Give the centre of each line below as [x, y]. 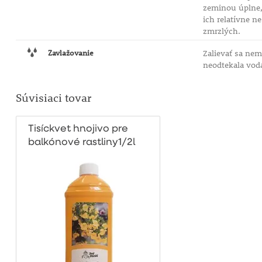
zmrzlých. [221, 31]
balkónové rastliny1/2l [81, 142]
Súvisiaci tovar [53, 98]
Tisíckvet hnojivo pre [78, 129]
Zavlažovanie [70, 53]
